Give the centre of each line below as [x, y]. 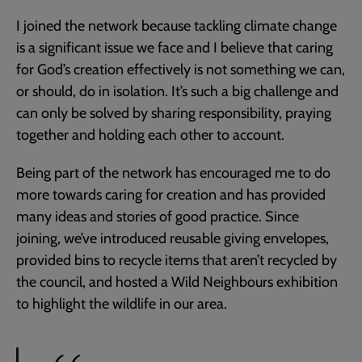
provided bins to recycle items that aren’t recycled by [177, 260]
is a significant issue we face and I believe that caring [175, 47]
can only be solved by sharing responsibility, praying [174, 113]
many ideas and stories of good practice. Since [158, 216]
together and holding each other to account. [150, 135]
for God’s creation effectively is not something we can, [181, 69]
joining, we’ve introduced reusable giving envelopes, [173, 238]
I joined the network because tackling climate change [177, 25]
